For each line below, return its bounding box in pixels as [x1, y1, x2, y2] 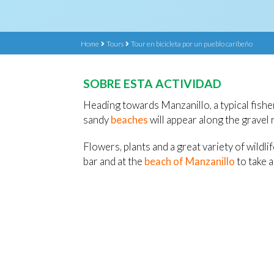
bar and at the [83, 155, 144, 168]
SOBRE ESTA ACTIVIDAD [83, 76, 221, 91]
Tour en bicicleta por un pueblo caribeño [131, 39, 253, 48]
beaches [111, 113, 148, 126]
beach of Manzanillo [144, 155, 235, 168]
